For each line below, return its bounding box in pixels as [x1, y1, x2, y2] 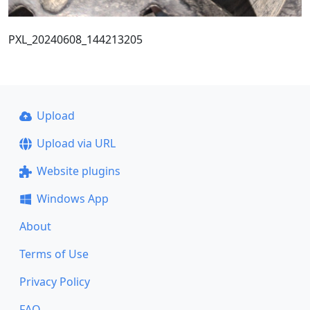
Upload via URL [36, 136, 116, 151]
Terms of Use [19, 246, 89, 262]
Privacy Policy [19, 274, 90, 289]
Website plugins [36, 163, 120, 179]
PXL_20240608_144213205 [8, 31, 143, 47]
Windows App [36, 191, 109, 206]
